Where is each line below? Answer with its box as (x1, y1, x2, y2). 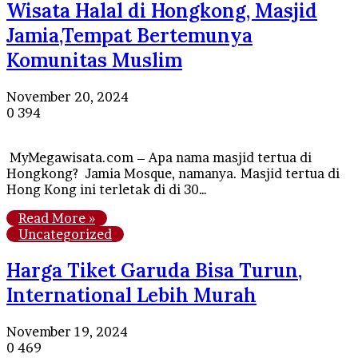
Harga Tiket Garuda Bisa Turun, (6, 258, 302, 284)
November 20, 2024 (6, 89, 129, 105)
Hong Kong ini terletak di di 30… (6, 181, 207, 198)
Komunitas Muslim (6, 48, 182, 74)
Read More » (18, 210, 95, 227)
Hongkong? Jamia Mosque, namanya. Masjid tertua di (6, 165, 340, 182)
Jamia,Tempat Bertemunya (6, 23, 253, 49)
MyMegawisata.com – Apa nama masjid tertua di (6, 149, 312, 166)
